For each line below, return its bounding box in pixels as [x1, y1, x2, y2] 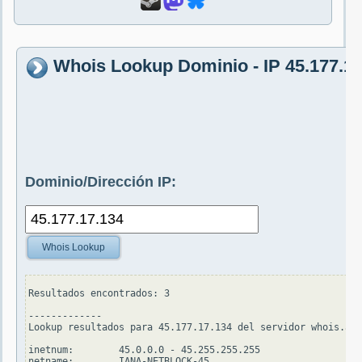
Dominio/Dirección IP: [25, 174, 176, 191]
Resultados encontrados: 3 [28, 288, 170, 300]
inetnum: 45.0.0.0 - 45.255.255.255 [28, 344, 260, 356]
